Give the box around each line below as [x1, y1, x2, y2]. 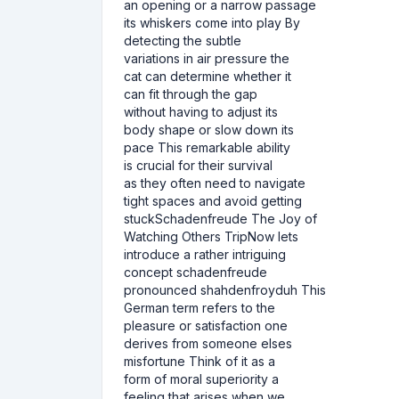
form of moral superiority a [124, 371, 279, 387]
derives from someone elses [124, 336, 292, 351]
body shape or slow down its [124, 122, 294, 137]
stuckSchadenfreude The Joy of [124, 211, 317, 226]
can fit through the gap [124, 86, 257, 102]
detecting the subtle [124, 33, 241, 48]
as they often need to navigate [124, 175, 305, 191]
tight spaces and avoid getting [124, 193, 302, 208]
